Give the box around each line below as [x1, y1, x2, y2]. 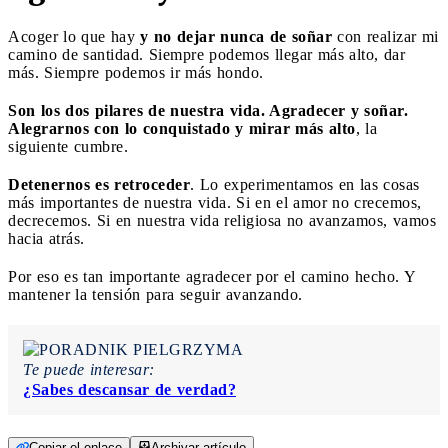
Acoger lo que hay [8, 27, 140, 45]
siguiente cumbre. [8, 137, 128, 155]
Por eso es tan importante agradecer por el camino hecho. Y [8, 267, 415, 285]
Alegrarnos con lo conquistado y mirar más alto [8, 119, 356, 137]
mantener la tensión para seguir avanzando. [8, 285, 303, 303]
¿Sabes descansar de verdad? [23, 380, 236, 398]
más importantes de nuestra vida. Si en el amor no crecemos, [8, 193, 422, 211]
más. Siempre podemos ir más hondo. [8, 63, 264, 81]
